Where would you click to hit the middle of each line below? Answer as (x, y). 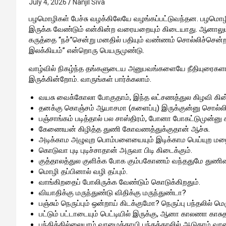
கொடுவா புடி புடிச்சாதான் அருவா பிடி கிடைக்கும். (116, 150)
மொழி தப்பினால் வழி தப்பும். (83, 172)
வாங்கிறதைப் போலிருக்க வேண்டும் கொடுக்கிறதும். (120, 182)
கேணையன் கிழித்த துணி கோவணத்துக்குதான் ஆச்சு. (124, 129)
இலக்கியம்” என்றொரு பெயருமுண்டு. (87, 50)
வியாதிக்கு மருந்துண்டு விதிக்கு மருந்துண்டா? (112, 193)
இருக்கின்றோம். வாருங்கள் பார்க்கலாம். (90, 79)
